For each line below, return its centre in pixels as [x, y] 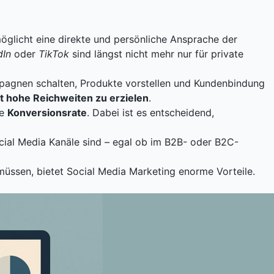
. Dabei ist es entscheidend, [150, 113]
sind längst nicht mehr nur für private [156, 54]
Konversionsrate [47, 113]
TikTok [54, 54]
